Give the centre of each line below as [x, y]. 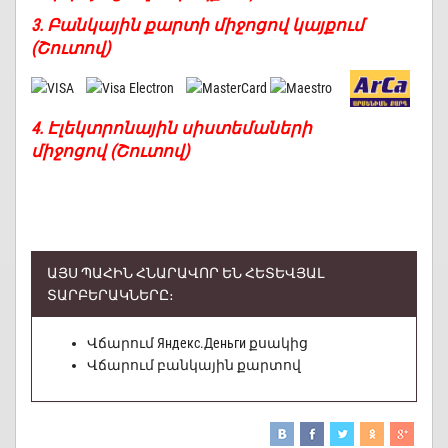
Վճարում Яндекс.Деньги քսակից [197, 342]
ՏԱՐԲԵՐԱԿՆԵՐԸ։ [110, 294]
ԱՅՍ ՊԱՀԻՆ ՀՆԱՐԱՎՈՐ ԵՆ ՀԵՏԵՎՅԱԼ [185, 272]
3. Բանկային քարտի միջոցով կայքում [197, 24]
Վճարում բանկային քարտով [194, 364]
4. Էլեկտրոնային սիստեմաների [171, 127]
